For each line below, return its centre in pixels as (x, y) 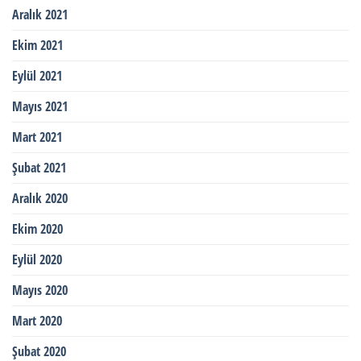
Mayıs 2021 (40, 107)
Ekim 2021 (37, 46)
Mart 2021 (37, 137)
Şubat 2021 (39, 168)
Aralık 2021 (40, 15)
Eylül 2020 (37, 260)
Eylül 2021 (37, 76)
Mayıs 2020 (40, 290)
